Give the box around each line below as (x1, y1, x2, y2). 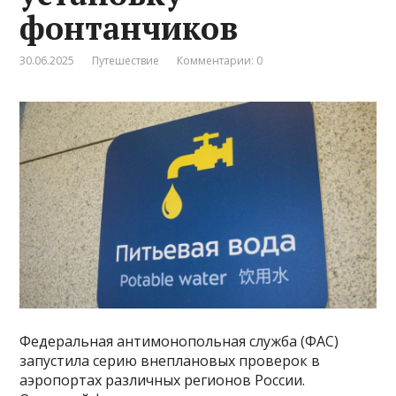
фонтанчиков (19, 6, 239, 49)
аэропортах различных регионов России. (19, 370, 306, 391)
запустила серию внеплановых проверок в (19, 351, 321, 371)
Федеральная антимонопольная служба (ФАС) (19, 331, 339, 352)
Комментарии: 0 (177, 52, 263, 68)
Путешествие (92, 52, 160, 68)
